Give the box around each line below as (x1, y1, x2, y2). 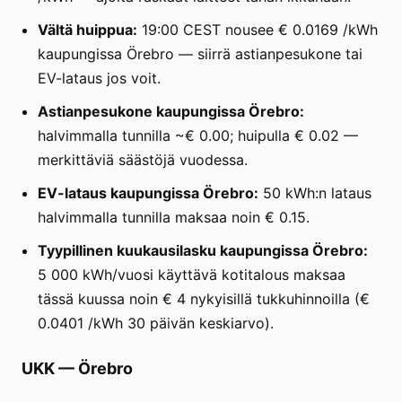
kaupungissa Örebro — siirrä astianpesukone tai (38, 44, 363, 63)
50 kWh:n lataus (258, 183, 371, 202)
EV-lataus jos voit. (38, 68, 161, 87)
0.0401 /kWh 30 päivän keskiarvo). (38, 313, 274, 332)
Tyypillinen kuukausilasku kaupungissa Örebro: (38, 240, 368, 259)
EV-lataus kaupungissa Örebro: (38, 183, 258, 202)
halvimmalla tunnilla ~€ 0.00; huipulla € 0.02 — (38, 126, 358, 144)
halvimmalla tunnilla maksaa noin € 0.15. (38, 207, 310, 226)
